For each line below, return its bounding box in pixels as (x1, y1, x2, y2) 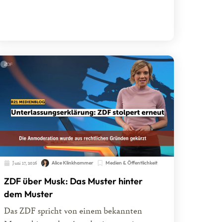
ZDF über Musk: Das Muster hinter (3, 175, 143, 187)
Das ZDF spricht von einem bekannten (3, 204, 142, 216)
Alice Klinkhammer (51, 160, 93, 166)
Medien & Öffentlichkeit (105, 160, 158, 166)
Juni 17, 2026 (12, 160, 37, 166)
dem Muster (3, 188, 53, 200)
